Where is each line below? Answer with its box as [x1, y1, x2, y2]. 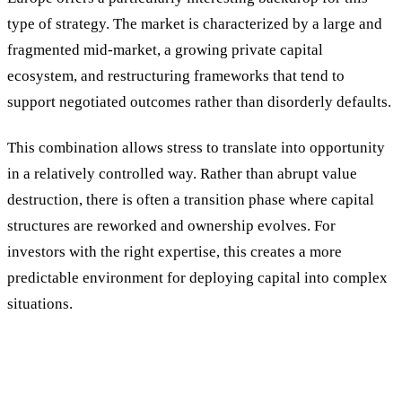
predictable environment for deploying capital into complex [7, 269, 388, 287]
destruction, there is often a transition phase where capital [7, 191, 374, 209]
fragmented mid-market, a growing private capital [7, 40, 323, 58]
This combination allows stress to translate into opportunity [7, 139, 385, 157]
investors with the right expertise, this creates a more [7, 243, 342, 261]
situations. [7, 295, 73, 313]
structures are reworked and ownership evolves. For [7, 217, 336, 235]
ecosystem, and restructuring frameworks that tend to [7, 66, 345, 84]
